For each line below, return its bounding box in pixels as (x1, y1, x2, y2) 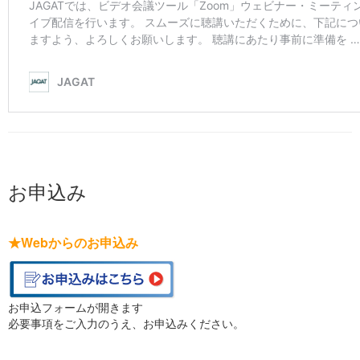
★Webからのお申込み (8, 233, 138, 252)
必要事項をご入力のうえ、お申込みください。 (8, 315, 244, 331)
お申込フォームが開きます (8, 299, 143, 315)
